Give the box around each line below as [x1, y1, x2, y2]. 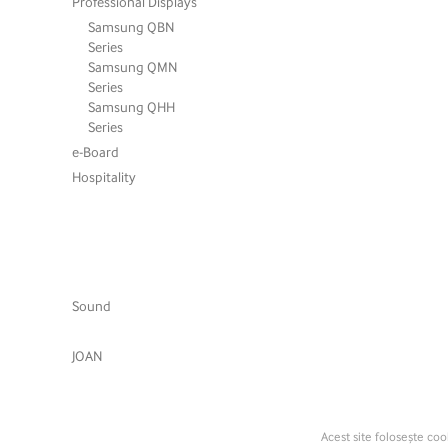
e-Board [72, 142, 119, 160]
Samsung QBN [88, 18, 174, 36]
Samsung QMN [88, 58, 177, 76]
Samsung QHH [88, 98, 175, 116]
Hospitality [72, 167, 136, 185]
